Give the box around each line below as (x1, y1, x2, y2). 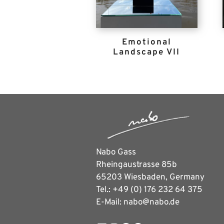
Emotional (121, 36, 171, 48)
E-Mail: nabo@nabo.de (96, 197, 179, 208)
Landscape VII (113, 46, 180, 58)
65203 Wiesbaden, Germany (96, 172, 204, 183)
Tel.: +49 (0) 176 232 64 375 (96, 184, 202, 196)
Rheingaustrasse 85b (96, 159, 177, 171)
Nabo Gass (96, 147, 136, 158)
